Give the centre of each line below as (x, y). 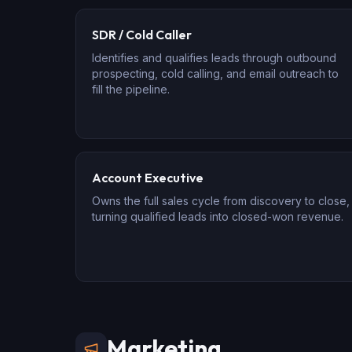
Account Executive (148, 178)
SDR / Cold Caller (142, 35)
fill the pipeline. (131, 89)
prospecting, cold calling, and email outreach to (215, 73)
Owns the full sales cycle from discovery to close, (221, 201)
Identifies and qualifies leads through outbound (214, 58)
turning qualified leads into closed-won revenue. (218, 216)
